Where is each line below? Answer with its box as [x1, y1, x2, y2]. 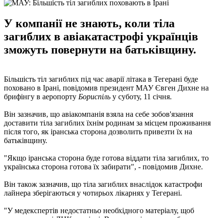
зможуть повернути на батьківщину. [4, 43, 196, 56]
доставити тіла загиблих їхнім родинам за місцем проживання [4, 118, 211, 127]
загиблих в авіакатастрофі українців [4, 30, 198, 43]
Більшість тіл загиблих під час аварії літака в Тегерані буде [4, 74, 198, 83]
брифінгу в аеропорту [4, 92, 78, 101]
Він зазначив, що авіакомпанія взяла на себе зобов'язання [4, 109, 193, 118]
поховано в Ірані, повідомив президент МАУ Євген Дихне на [4, 83, 209, 92]
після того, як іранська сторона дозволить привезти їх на [4, 127, 192, 136]
